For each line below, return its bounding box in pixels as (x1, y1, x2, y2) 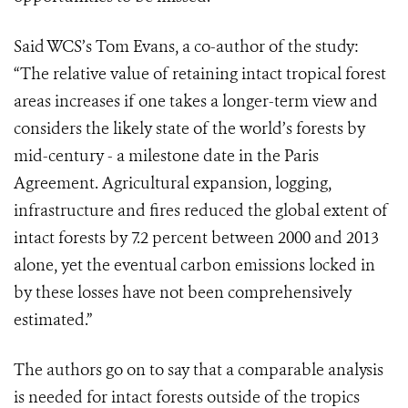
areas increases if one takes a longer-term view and (14, 90, 378, 113)
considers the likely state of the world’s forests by (14, 117, 365, 140)
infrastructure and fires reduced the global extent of (14, 199, 388, 222)
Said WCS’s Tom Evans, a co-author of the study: (14, 36, 359, 58)
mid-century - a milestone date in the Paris (14, 145, 319, 168)
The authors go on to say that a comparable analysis (14, 359, 383, 382)
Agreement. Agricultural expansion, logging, (14, 172, 331, 195)
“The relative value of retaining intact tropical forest (14, 63, 386, 86)
